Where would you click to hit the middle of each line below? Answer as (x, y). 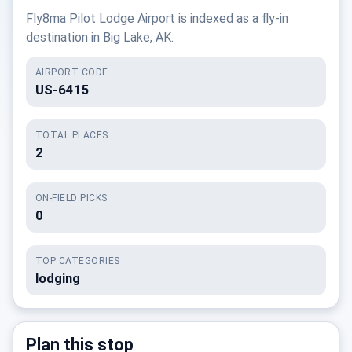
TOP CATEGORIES (78, 261)
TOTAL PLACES (72, 135)
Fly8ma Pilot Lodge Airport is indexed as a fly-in (157, 18)
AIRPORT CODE (72, 72)
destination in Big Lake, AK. (100, 37)
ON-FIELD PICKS (71, 198)
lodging (58, 278)
